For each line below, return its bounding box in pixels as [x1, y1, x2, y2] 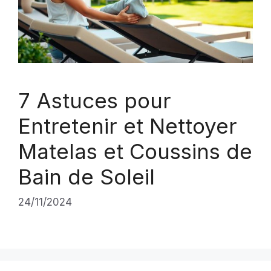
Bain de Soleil [18, 164, 155, 189]
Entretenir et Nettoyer [18, 113, 237, 139]
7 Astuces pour [18, 88, 171, 113]
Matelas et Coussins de [18, 139, 252, 164]
